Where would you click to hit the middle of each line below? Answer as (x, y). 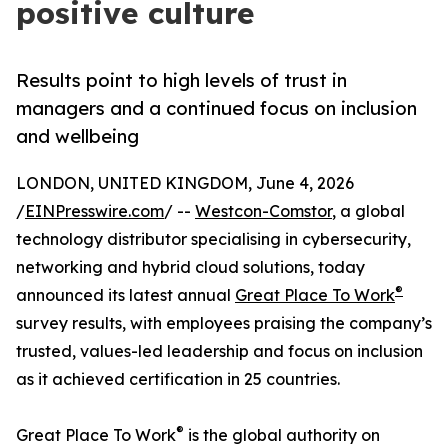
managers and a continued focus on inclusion (216, 108)
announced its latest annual (125, 295)
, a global (368, 211)
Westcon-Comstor (263, 211)
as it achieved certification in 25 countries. (178, 379)
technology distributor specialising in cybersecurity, (213, 239)
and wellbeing (77, 136)
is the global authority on (282, 435)
